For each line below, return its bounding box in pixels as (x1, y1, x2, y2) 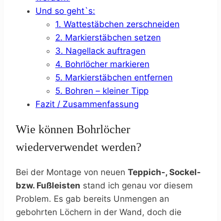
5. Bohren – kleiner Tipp (55, 85, 148, 96)
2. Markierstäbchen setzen (55, 32, 161, 42)
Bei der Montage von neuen (16, 167, 128, 178)
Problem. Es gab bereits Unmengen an (16, 194, 169, 204)
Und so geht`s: (36, 5, 95, 16)
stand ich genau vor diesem (80, 181, 193, 191)
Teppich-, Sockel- (128, 167, 201, 178)
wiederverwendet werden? (16, 141, 142, 154)
